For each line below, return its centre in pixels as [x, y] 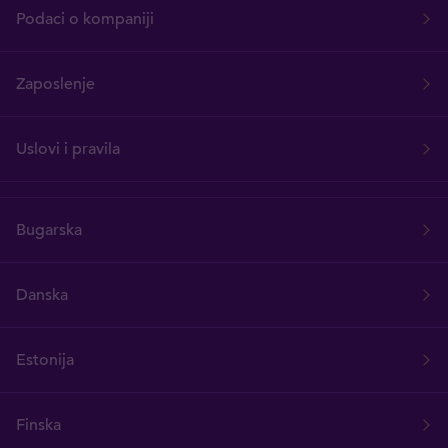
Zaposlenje [55, 84]
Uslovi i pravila [68, 149]
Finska [38, 425]
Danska [42, 295]
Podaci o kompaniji [85, 19]
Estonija [45, 360]
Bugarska [49, 230]
